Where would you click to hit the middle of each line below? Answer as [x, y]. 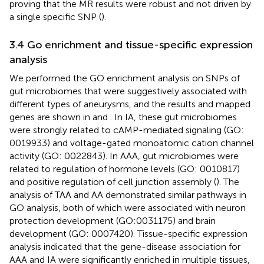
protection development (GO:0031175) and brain [113, 220]
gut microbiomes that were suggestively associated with [128, 91]
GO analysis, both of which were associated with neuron [128, 207]
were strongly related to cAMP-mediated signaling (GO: [127, 130]
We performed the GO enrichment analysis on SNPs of [125, 78]
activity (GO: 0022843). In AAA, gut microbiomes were [124, 156]
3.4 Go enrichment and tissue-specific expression [131, 44]
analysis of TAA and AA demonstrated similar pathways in [128, 194]
